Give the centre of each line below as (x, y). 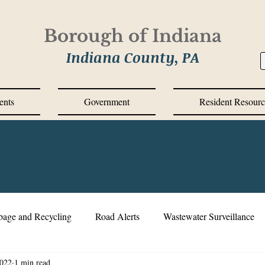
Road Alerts (117, 216)
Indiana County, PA (132, 57)
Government (107, 101)
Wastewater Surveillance (209, 216)
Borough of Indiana (132, 36)
